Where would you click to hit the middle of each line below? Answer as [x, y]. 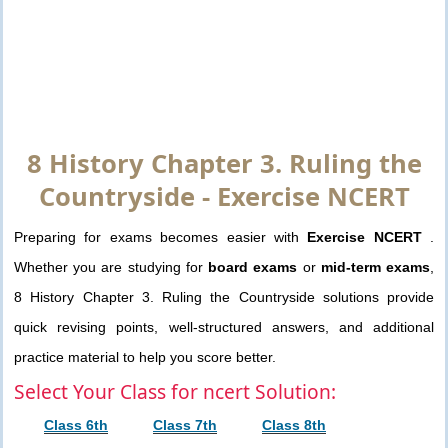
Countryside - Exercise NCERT [224, 197]
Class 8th [294, 425]
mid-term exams [375, 266]
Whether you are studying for [111, 266]
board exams [253, 266]
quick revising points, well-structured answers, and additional [224, 326]
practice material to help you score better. [145, 356]
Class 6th [76, 425]
